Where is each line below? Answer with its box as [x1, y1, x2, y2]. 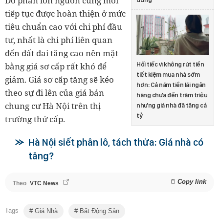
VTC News [30, 179, 59, 187]
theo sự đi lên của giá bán [5, 87, 104, 99]
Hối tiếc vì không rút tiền [136, 60, 204, 68]
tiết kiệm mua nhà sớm [136, 70, 200, 78]
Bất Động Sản [78, 207, 119, 215]
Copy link [177, 177, 206, 185]
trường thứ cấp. [5, 113, 65, 125]
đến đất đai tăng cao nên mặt [5, 47, 118, 59]
